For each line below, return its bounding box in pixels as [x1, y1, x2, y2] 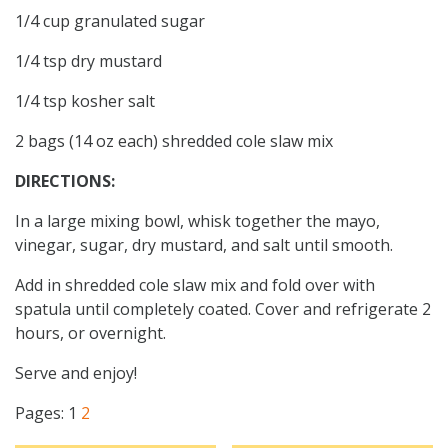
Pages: [15, 401, 68, 424]
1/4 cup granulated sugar [15, 9, 205, 32]
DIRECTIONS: [15, 169, 115, 192]
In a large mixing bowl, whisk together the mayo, [15, 209, 380, 232]
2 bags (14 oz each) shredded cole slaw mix [15, 129, 333, 152]
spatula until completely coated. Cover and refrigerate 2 [15, 297, 431, 320]
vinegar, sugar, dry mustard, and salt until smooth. [15, 233, 393, 256]
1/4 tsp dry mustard [15, 49, 162, 72]
